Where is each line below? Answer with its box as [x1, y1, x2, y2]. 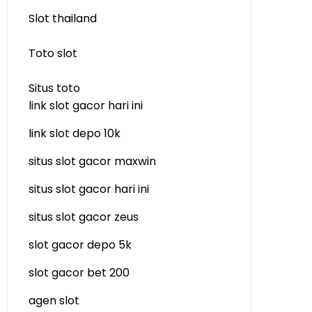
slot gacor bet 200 [29, 265, 130, 281]
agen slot [29, 292, 79, 309]
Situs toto [29, 80, 80, 96]
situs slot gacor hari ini [29, 181, 149, 197]
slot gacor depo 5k [29, 237, 132, 253]
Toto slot [29, 45, 77, 61]
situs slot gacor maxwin [29, 153, 156, 169]
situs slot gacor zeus [29, 209, 139, 225]
